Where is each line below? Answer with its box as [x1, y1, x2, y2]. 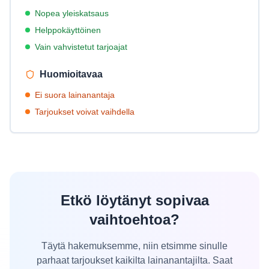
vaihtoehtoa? [89, 211, 180, 228]
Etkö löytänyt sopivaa [60, 192, 209, 208]
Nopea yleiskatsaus [35, 8, 109, 18]
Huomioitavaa [40, 69, 103, 79]
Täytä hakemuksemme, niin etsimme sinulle [41, 241, 228, 251]
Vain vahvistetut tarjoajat [35, 42, 127, 52]
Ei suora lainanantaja [35, 90, 115, 100]
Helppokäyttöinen [35, 25, 101, 35]
